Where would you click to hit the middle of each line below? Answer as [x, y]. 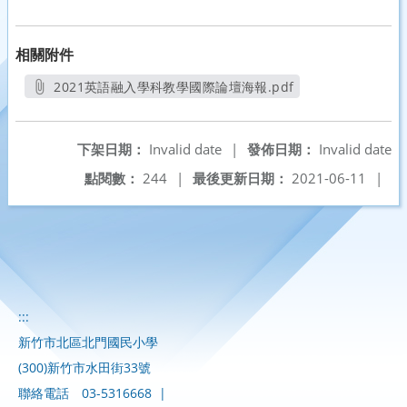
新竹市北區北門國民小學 [88, 342]
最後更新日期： [240, 178]
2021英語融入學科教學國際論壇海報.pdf [174, 87]
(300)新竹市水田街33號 [84, 367]
